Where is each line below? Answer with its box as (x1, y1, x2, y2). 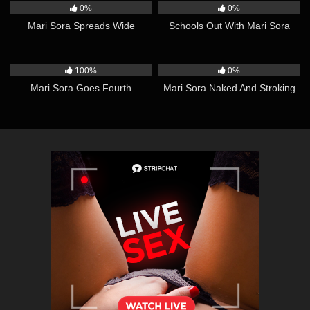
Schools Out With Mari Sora (168, 19, 290, 31)
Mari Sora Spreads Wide (27, 19, 135, 31)
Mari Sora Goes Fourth (30, 82, 131, 93)
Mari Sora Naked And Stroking (163, 82, 295, 93)
